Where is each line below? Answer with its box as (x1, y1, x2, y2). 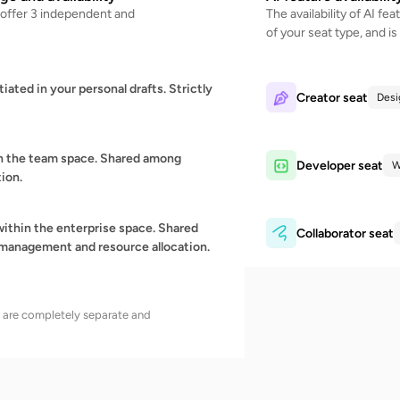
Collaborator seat (296, 225, 394, 241)
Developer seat (296, 157, 383, 173)
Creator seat (296, 89, 368, 105)
